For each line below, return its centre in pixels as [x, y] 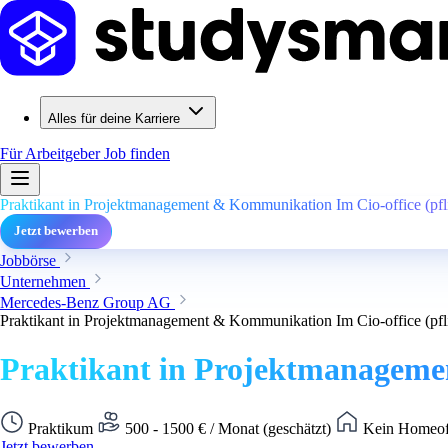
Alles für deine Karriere [114, 118]
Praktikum [60, 428]
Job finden [137, 153]
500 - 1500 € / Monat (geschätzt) [228, 428]
